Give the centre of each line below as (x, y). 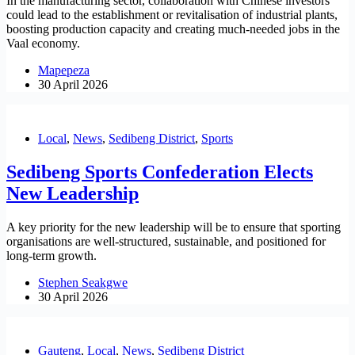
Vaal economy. (43, 44)
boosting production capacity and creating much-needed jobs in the (173, 29)
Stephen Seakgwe (83, 283)
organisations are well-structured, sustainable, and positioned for (166, 242)
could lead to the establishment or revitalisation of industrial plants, (172, 15)
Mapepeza (64, 71)
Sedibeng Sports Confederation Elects (160, 172)
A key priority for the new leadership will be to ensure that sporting (174, 227)
